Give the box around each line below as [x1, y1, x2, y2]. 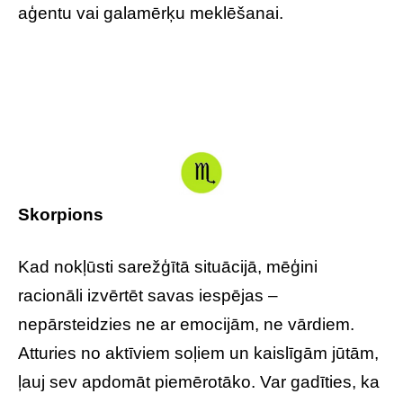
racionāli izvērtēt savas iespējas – [18, 285, 278, 305]
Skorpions [18, 204, 103, 224]
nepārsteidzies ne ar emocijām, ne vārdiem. [18, 314, 354, 334]
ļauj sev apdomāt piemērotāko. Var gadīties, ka [18, 372, 380, 391]
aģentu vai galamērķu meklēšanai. [18, 4, 283, 23]
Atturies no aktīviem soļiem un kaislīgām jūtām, [18, 343, 379, 363]
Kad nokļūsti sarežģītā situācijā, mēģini [18, 256, 318, 276]
